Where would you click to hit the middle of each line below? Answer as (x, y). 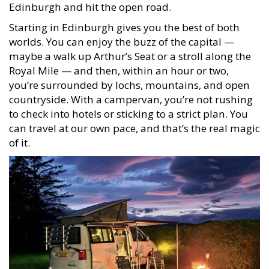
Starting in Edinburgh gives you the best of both (124, 22)
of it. (20, 137)
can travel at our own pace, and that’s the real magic (134, 122)
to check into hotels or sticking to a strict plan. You (128, 108)
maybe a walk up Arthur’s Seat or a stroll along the (130, 50)
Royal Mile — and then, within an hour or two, (119, 65)
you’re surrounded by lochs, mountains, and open (129, 79)
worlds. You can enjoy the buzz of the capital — (122, 36)
